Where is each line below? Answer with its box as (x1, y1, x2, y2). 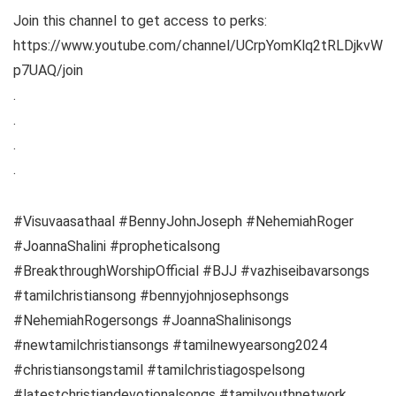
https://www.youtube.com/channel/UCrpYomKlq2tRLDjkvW (13, 36, 383, 54)
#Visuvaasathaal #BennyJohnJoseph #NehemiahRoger (13, 212, 354, 230)
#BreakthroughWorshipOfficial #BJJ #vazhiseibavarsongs (13, 262, 369, 279)
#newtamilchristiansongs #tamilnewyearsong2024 (13, 336, 327, 354)
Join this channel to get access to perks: (13, 11, 267, 29)
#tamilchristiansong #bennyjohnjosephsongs (13, 286, 289, 304)
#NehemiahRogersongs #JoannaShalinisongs (13, 311, 292, 329)
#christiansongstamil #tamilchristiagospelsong (13, 361, 305, 378)
